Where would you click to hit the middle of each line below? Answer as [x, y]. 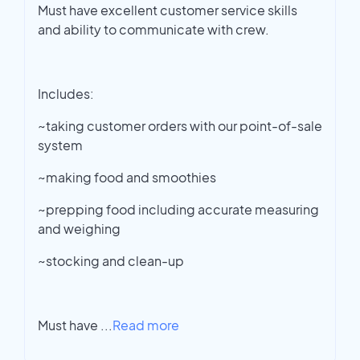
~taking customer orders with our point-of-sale [180, 126]
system [60, 145]
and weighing [79, 229]
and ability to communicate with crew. [153, 30]
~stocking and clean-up [111, 261]
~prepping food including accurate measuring [178, 210]
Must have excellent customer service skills [168, 10]
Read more [146, 325]
